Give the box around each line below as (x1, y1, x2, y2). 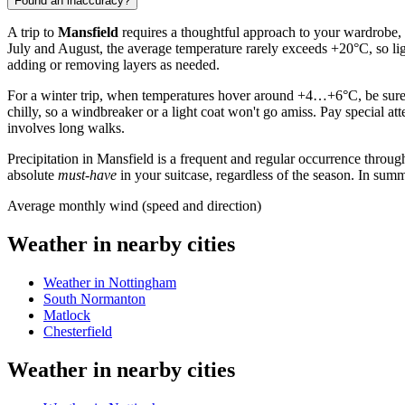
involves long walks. (7, 120, 125, 137)
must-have (58, 167, 117, 184)
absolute (7, 167, 58, 184)
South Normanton (43, 290, 146, 306)
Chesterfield (43, 323, 112, 339)
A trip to (7, 24, 58, 41)
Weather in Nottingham (43, 274, 176, 290)
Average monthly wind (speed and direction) (7, 198, 261, 214)
